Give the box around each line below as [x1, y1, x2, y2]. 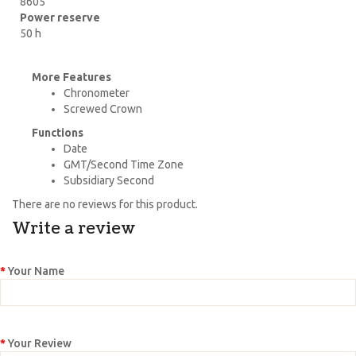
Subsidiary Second [64, 173, 154, 187]
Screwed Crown [64, 102, 142, 115]
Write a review [12, 217, 135, 240]
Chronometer [64, 86, 130, 99]
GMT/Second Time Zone [64, 157, 184, 171]
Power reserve [20, 10, 100, 24]
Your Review [8, 336, 72, 350]
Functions [32, 126, 83, 139]
